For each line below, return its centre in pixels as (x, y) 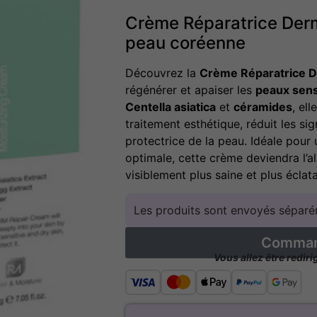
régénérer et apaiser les (190, 90)
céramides (263, 106)
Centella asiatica (171, 106)
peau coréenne (185, 42)
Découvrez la (162, 73)
